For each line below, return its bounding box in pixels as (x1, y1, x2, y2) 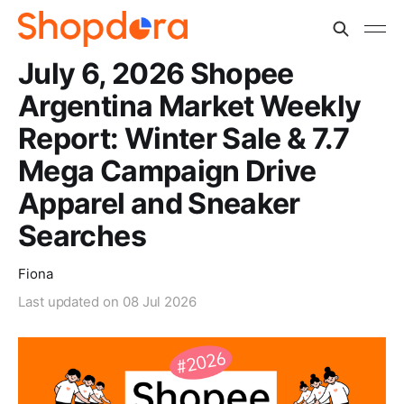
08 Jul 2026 (122, 293, 197, 310)
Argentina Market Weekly (18, 88, 362, 124)
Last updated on (18, 293, 123, 310)
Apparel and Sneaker (18, 186, 300, 221)
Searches (18, 218, 146, 253)
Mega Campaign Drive (18, 153, 317, 188)
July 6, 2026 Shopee (18, 56, 294, 91)
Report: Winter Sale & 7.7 (18, 121, 349, 156)
